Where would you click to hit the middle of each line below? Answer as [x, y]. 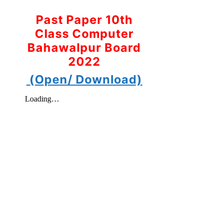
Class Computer [84, 33]
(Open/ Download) [84, 79]
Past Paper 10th [84, 19]
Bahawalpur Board [84, 47]
